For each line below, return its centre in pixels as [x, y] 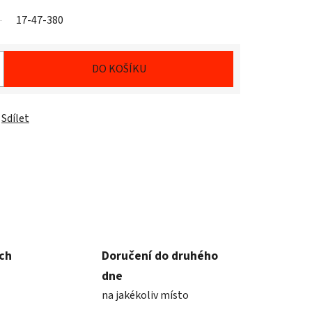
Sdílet [15, 119]
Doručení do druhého [159, 256]
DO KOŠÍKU [119, 69]
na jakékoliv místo [145, 295]
